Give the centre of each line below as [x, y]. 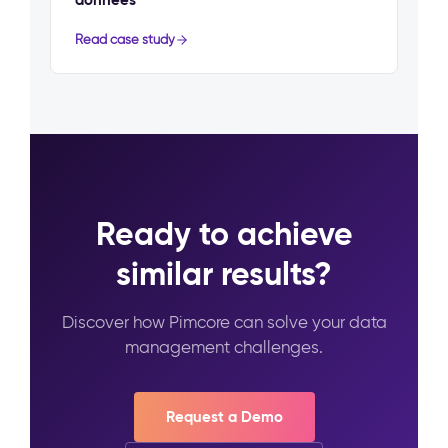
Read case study [125, 40]
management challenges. [224, 347]
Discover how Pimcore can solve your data [224, 322]
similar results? [224, 274]
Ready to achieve [224, 234]
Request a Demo [224, 417]
